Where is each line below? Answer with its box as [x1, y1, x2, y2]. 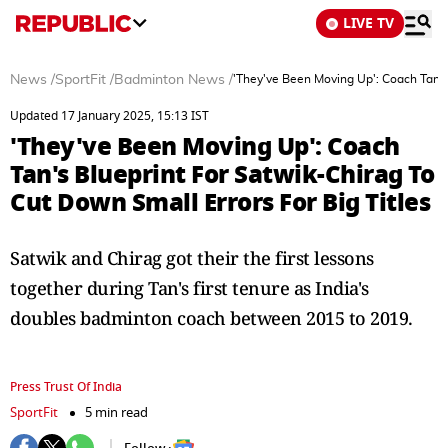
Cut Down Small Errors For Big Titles [10, 184, 430, 221]
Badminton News [114, 73, 225, 87]
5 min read [85, 403, 148, 422]
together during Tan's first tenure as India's [10, 276, 369, 300]
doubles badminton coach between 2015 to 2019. [10, 306, 413, 330]
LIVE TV [343, 13, 394, 34]
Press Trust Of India [10, 378, 122, 396]
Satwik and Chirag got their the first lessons [10, 246, 374, 270]
